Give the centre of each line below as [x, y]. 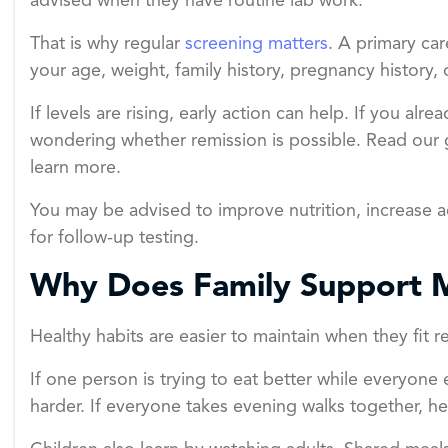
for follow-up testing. [114, 238]
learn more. [75, 168]
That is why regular [107, 44]
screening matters [256, 44]
